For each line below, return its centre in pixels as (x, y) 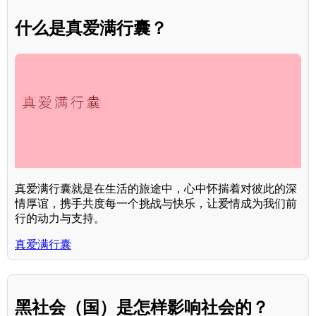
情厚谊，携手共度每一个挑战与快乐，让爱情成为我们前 (156, 204)
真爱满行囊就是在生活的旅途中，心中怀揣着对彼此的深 (156, 189)
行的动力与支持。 (60, 219)
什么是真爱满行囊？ (91, 28)
